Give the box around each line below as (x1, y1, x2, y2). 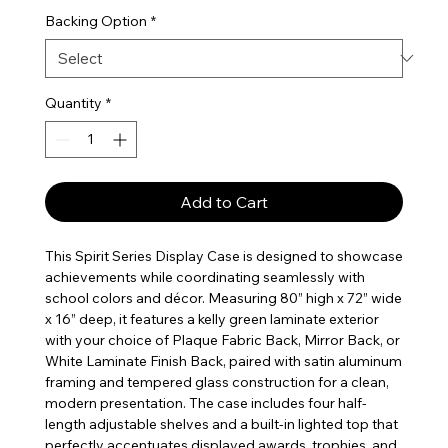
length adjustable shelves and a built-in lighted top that (44, 414, 398, 433)
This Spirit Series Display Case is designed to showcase (44, 246, 403, 265)
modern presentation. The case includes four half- (44, 393, 367, 412)
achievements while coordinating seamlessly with (44, 267, 365, 286)
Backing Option (44, 11, 147, 30)
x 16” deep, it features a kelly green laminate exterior (44, 309, 379, 328)
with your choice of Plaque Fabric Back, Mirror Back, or (44, 330, 400, 349)
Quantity (44, 93, 102, 112)
